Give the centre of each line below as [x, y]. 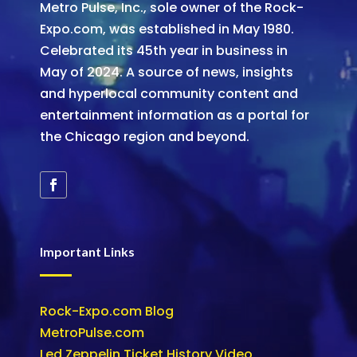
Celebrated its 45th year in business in [164, 50]
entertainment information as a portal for [175, 115]
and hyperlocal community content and [169, 93]
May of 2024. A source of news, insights [167, 72]
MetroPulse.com [92, 332]
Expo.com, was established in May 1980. [167, 29]
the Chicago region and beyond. [145, 136]
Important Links [87, 251]
